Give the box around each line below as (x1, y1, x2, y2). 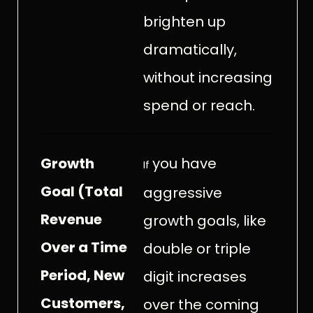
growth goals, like (143, 210, 266, 231)
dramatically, (143, 39, 237, 59)
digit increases (143, 266, 247, 286)
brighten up (143, 11, 226, 31)
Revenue (41, 209, 102, 229)
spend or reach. (143, 95, 255, 115)
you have (152, 153, 217, 173)
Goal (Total (41, 181, 123, 201)
